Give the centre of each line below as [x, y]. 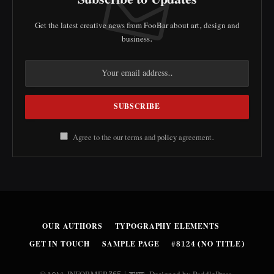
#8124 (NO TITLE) [208, 245]
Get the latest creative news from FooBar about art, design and [137, 26]
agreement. [195, 138]
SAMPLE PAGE [131, 245]
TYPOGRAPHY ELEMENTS [167, 227]
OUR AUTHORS [72, 227]
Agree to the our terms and [114, 138]
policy [167, 138]
